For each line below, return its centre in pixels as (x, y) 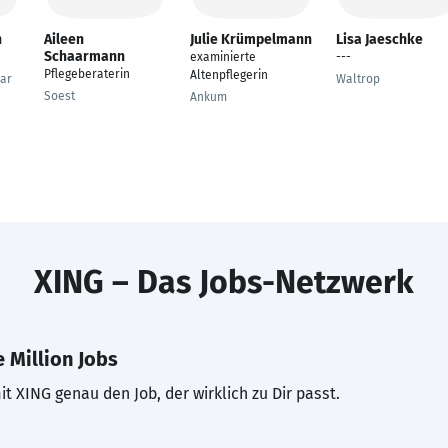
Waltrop (358, 79)
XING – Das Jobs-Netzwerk (224, 282)
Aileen (64, 39)
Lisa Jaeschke (379, 39)
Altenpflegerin (229, 75)
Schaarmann (84, 56)
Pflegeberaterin (87, 74)
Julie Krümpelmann (251, 39)
